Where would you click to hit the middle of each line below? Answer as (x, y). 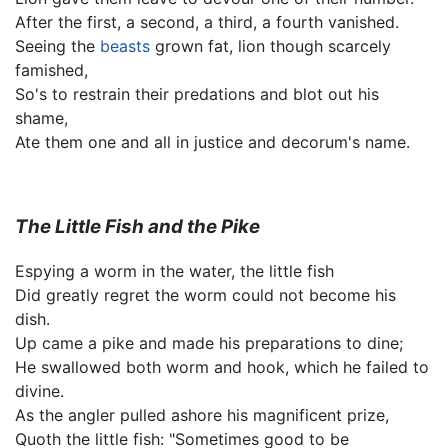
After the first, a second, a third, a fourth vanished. (207, 21)
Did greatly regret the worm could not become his (205, 295)
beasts (125, 45)
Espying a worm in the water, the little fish (174, 271)
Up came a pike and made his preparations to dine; (209, 343)
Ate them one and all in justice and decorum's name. (212, 141)
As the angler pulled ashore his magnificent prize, (202, 415)
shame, (41, 117)
